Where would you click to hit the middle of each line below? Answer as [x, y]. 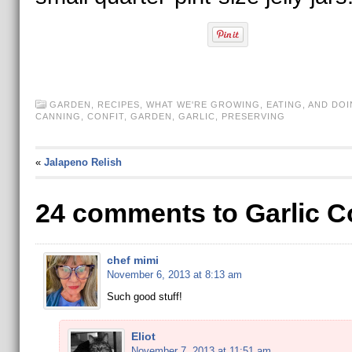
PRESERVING [253, 116]
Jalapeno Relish [82, 162]
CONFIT [105, 116]
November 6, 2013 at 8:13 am [174, 275]
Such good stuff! [144, 297]
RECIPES [118, 104]
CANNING [58, 116]
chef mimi [132, 260]
